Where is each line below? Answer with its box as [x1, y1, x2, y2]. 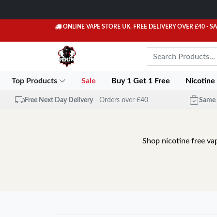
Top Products [12, 77, 59, 85]
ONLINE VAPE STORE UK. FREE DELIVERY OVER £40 [63, 24, 205, 30]
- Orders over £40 [94, 96, 148, 104]
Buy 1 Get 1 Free [111, 77, 172, 85]
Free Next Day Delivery [24, 96, 93, 104]
